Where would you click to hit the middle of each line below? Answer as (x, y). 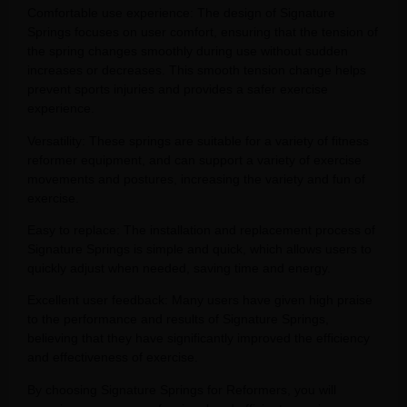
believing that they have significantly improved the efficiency (199, 338)
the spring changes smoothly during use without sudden (188, 51)
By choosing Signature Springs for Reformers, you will (182, 389)
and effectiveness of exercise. (113, 357)
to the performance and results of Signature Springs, (178, 319)
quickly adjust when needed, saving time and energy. (179, 268)
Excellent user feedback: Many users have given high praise (200, 300)
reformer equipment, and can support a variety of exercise (194, 159)
